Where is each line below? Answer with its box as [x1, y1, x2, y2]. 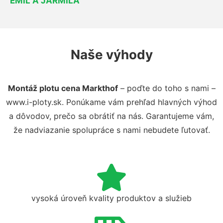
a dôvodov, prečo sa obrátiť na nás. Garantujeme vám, [9, 111, 214, 121]
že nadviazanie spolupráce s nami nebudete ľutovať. [13, 124, 210, 135]
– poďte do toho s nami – [117, 83, 216, 93]
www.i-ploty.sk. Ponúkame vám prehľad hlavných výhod [6, 97, 217, 107]
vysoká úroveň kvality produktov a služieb [31, 193, 192, 203]
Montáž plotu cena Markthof [7, 83, 118, 93]
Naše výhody [70, 46, 153, 62]
